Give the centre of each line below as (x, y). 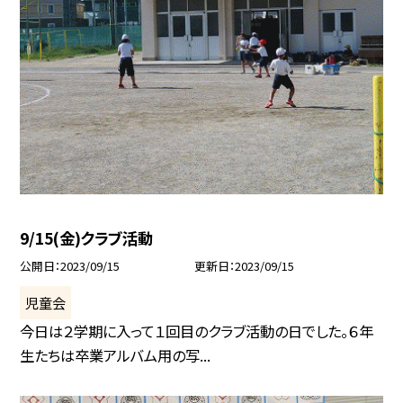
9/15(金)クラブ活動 (87, 238)
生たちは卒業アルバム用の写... (116, 355)
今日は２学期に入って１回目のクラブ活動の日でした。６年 (197, 331)
